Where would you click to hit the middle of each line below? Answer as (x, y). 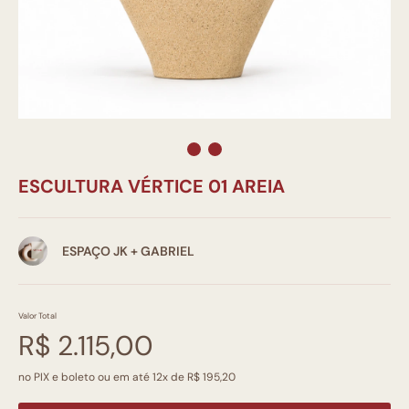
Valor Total (37, 316)
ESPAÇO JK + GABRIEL (128, 251)
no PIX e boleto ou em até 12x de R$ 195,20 (127, 377)
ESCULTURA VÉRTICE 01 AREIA (152, 186)
